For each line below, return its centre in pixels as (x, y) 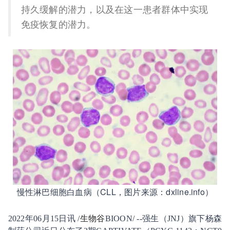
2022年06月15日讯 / (44, 218)
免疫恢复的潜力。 (58, 24)
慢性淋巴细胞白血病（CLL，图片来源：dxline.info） (115, 192)
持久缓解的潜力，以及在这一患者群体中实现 (114, 9)
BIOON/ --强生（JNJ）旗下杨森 (164, 218)
